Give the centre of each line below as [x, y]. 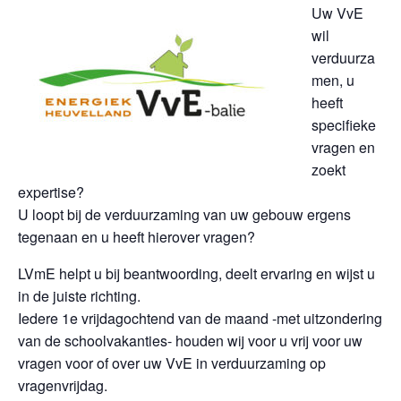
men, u [333, 81]
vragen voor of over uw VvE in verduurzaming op [172, 363]
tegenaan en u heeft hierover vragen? [137, 237]
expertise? [51, 192]
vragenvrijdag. [63, 386]
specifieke [344, 125]
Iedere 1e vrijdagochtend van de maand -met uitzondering [200, 319]
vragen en [343, 148]
